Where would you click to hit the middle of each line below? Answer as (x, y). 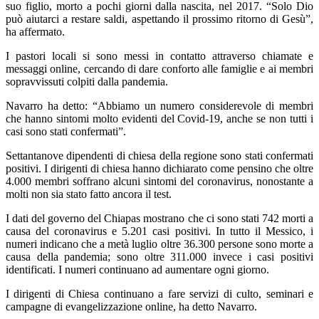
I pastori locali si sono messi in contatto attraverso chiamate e (159, 56)
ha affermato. (35, 31)
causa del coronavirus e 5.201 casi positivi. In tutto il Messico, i (159, 231)
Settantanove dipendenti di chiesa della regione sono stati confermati (159, 155)
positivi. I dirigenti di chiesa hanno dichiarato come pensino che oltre (159, 168)
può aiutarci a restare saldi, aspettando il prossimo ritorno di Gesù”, (159, 19)
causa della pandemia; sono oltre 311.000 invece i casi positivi (159, 256)
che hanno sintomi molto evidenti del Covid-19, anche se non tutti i (159, 118)
